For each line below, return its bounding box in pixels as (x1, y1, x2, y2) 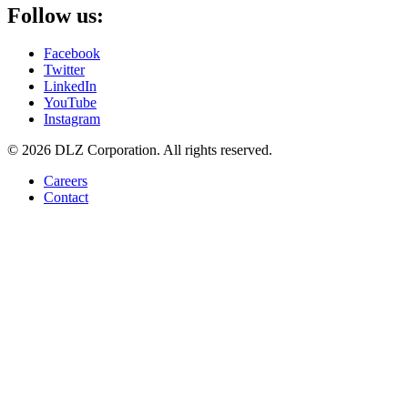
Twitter (44, 62, 85, 78)
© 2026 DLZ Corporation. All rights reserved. (7, 142, 272, 158)
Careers (44, 173, 87, 189)
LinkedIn (44, 78, 97, 95)
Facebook (44, 46, 100, 62)
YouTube (44, 95, 97, 111)
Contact (44, 189, 88, 206)
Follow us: (7, 3, 104, 27)
